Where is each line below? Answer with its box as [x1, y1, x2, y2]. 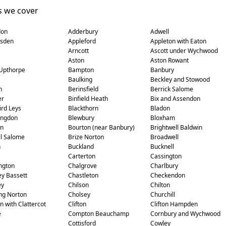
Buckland [68, 142, 94, 151]
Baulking [68, 75, 92, 84]
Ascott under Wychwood [150, 46, 218, 55]
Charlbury [150, 161, 178, 170]
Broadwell [150, 133, 179, 141]
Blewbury [68, 114, 94, 122]
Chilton [150, 181, 170, 189]
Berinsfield [68, 85, 98, 93]
